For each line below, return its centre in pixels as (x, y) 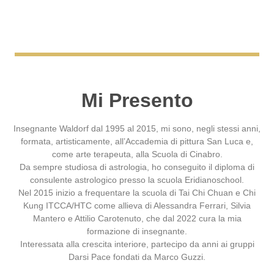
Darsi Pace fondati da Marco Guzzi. (137, 257)
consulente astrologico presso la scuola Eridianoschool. (137, 180)
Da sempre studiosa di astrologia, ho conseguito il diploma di (137, 167)
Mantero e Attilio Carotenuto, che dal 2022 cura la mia (137, 219)
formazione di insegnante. (137, 231)
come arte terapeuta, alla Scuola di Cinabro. (137, 154)
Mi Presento (137, 101)
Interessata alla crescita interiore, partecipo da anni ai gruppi (137, 244)
